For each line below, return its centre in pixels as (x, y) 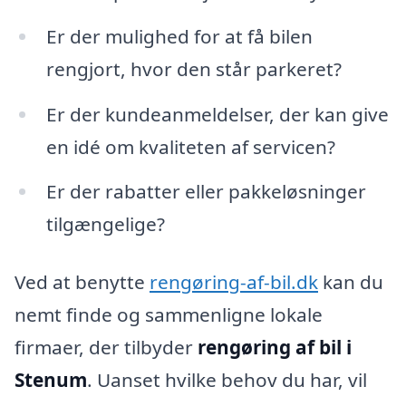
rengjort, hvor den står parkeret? (193, 68)
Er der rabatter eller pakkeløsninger (206, 192)
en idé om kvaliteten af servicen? (190, 146)
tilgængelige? (105, 224)
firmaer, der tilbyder (106, 348)
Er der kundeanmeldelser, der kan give (217, 114)
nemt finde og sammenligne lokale (169, 315)
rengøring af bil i (275, 348)
